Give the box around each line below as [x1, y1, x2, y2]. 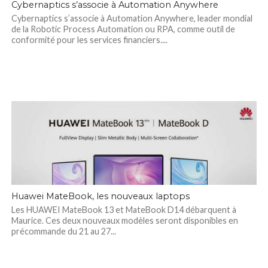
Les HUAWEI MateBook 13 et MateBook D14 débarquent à [11, 205, 236, 215]
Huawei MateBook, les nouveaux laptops [11, 191, 190, 202]
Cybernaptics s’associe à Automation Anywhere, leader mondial [11, 13, 252, 23]
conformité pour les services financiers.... [11, 35, 167, 45]
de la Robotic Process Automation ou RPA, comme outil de [11, 24, 235, 34]
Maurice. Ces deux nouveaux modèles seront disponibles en [11, 215, 238, 226]
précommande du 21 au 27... [11, 226, 116, 236]
